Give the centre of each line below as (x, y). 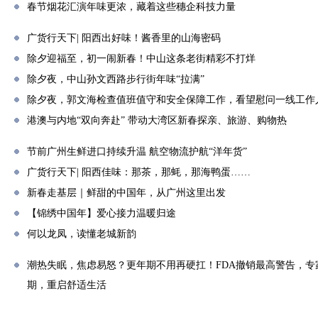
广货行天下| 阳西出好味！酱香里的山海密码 (124, 38)
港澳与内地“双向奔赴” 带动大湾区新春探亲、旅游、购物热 (157, 120)
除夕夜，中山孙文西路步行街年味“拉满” (116, 79)
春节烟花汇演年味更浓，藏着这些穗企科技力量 (131, 7)
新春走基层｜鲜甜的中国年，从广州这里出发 (126, 193)
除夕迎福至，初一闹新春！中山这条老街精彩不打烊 (141, 59)
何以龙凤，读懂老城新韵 (82, 234)
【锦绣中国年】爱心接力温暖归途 (102, 213)
